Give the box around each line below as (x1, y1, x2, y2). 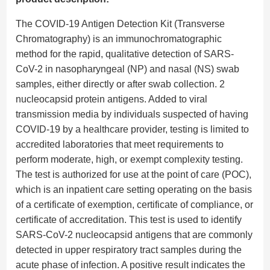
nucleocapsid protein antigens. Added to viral (16, 94, 208, 105)
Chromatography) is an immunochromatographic (16, 34, 222, 45)
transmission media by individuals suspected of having (16, 109, 249, 120)
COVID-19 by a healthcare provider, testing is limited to (16, 124, 250, 135)
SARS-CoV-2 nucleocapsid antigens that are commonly (16, 230, 253, 240)
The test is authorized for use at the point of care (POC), (16, 169, 252, 180)
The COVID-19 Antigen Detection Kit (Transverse (16, 19, 225, 30)
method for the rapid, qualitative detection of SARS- (16, 49, 234, 60)
